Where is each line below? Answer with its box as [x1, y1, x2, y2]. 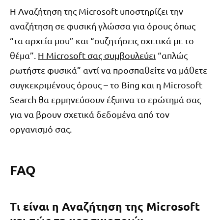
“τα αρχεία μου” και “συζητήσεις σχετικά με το [10, 35, 194, 46]
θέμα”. [10, 50, 38, 60]
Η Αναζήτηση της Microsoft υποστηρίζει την [10, 5, 183, 16]
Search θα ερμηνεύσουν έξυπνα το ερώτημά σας [10, 94, 201, 105]
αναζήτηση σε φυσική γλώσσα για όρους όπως [10, 20, 195, 31]
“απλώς [156, 50, 188, 60]
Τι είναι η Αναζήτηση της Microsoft [10, 199, 200, 214]
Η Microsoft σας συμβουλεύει [38, 50, 156, 60]
